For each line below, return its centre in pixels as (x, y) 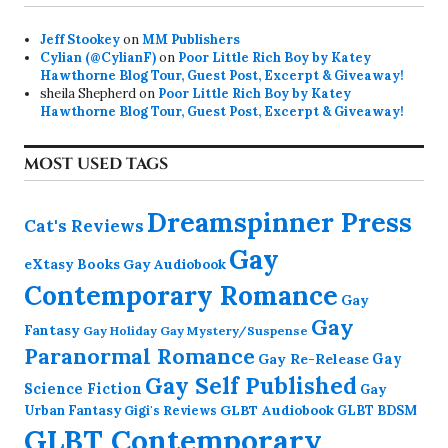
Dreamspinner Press (279, 223)
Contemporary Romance (181, 295)
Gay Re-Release (313, 359)
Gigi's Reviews (170, 411)
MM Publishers (191, 40)
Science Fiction (83, 389)
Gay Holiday (120, 331)
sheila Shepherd (88, 94)
